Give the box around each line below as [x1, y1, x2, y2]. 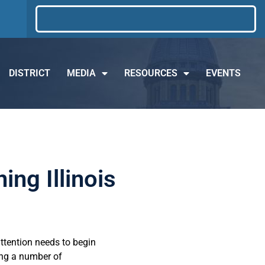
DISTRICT [9, 67, 51, 79]
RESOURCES [124, 67, 178, 79]
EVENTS [206, 67, 241, 79]
